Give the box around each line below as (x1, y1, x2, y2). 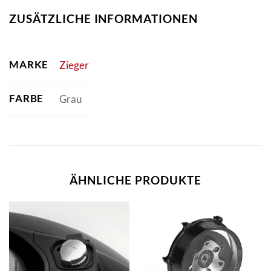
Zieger (59, 58, 89, 71)
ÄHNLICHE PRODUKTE (70, 172, 201, 187)
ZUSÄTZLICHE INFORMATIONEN (9, 11, 198, 25)
